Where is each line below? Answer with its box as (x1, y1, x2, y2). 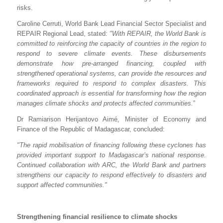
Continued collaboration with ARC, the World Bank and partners (17, 161, 206, 169)
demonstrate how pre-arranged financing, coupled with (17, 60, 206, 68)
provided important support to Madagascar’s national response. (17, 151, 206, 159)
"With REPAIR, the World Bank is (110, 30, 206, 38)
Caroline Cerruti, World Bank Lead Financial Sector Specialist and (17, 20, 206, 28)
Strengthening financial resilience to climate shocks (17, 213, 177, 221)
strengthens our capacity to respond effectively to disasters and (17, 171, 206, 179)
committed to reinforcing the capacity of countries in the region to (17, 40, 206, 48)
